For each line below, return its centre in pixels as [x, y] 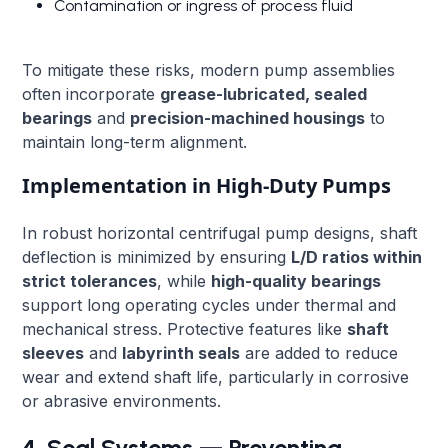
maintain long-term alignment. [135, 141]
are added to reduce [319, 352]
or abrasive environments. [122, 400]
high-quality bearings [296, 280]
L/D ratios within [357, 256]
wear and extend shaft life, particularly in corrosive [216, 376]
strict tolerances [90, 280]
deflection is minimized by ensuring [157, 256]
